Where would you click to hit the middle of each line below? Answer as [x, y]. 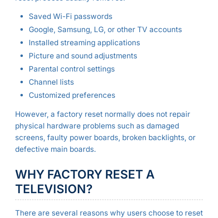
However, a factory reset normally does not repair [102, 114]
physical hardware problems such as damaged [97, 126]
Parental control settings [72, 69]
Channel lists [51, 82]
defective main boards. [55, 149]
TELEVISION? [54, 189]
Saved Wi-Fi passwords [70, 16]
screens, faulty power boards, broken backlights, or [105, 138]
